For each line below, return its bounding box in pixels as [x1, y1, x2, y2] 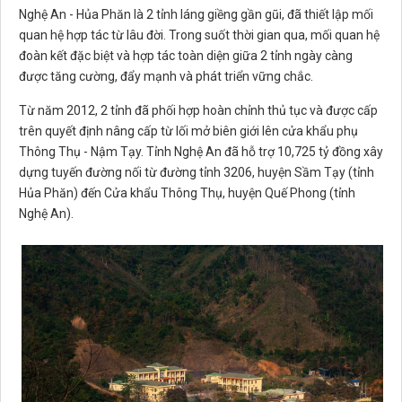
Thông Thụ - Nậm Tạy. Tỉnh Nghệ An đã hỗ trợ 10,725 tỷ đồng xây [19, 144, 383, 160]
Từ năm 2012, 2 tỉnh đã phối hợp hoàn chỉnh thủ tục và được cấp [19, 103, 378, 118]
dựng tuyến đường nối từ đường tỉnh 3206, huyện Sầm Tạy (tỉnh [19, 165, 374, 180]
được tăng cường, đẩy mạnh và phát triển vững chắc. [19, 69, 313, 84]
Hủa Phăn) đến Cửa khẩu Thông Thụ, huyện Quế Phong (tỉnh [19, 186, 355, 201]
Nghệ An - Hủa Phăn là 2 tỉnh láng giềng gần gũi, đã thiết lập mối [19, 7, 373, 22]
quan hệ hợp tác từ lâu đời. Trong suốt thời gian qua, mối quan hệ [19, 28, 380, 43]
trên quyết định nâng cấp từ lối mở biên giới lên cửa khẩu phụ [19, 124, 358, 139]
